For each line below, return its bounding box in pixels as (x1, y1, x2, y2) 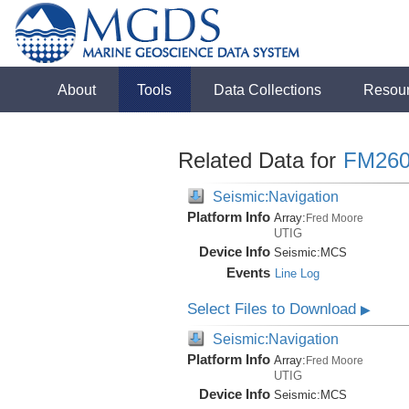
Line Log (274, 267, 320, 280)
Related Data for (177, 148, 342, 173)
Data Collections (214, 81, 322, 98)
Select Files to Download (186, 300, 361, 318)
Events (225, 265, 270, 280)
